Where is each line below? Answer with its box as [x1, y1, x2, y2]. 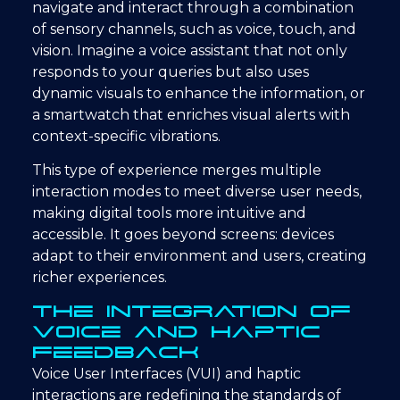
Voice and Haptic [32, 323, 321, 340]
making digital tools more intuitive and [32, 204, 306, 222]
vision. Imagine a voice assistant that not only [32, 41, 347, 59]
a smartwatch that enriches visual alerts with [32, 105, 350, 123]
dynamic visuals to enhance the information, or [32, 84, 365, 102]
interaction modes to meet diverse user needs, [32, 183, 362, 201]
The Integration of [32, 303, 351, 320]
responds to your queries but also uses [32, 62, 309, 80]
